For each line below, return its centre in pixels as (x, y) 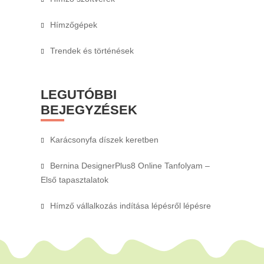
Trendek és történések (92, 50)
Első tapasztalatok (74, 179)
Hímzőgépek (73, 24)
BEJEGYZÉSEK (89, 110)
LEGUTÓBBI (78, 94)
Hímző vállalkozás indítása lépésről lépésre (130, 205)
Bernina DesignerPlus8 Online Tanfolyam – (130, 165)
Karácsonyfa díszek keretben (104, 139)
